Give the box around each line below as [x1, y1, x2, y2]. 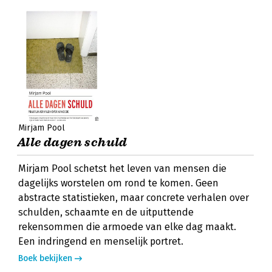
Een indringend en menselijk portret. [18, 236, 183, 247]
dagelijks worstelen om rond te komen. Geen [18, 177, 219, 189]
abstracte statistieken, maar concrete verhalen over [18, 192, 249, 203]
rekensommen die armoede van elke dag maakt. [18, 221, 236, 233]
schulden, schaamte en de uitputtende [18, 206, 194, 218]
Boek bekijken [18, 253, 72, 263]
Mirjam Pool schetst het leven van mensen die [18, 163, 226, 174]
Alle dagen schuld [17, 135, 127, 150]
